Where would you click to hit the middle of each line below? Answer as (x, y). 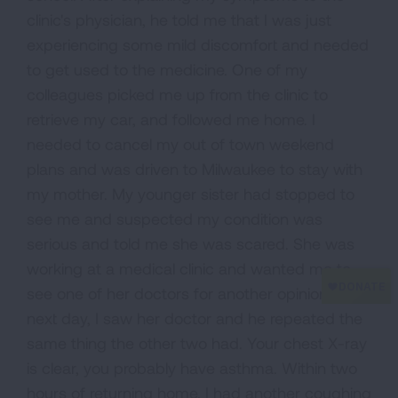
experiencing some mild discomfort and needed (198, 44)
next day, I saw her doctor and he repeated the (195, 318)
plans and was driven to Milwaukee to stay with (195, 169)
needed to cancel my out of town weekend (180, 144)
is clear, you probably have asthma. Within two (192, 368)
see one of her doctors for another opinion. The (195, 293)
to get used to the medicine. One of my (167, 69)
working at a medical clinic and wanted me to (189, 268)
